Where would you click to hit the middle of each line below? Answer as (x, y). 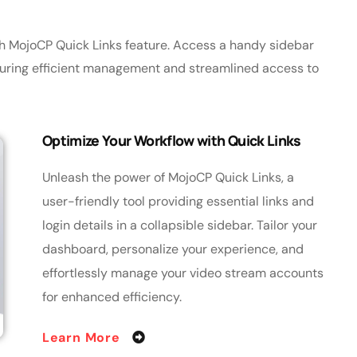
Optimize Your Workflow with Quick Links (171, 140)
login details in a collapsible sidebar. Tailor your (179, 225)
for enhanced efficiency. (112, 296)
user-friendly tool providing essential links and (178, 201)
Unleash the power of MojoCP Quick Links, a (168, 177)
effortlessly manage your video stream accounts (182, 273)
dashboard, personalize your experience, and (173, 249)
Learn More (83, 337)
